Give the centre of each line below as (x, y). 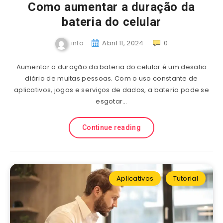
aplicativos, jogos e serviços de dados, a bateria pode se (111, 90)
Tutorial (185, 178)
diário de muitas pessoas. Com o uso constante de (111, 78)
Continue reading (111, 127)
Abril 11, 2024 (123, 43)
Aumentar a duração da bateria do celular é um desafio (111, 67)
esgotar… (111, 101)
